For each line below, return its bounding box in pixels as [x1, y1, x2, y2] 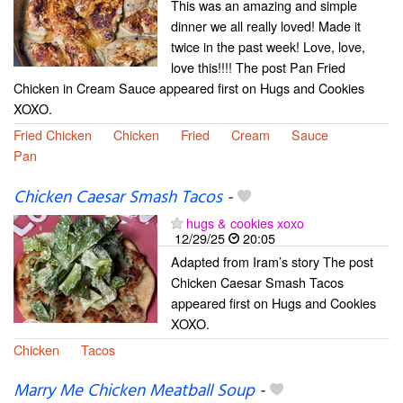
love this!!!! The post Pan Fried [171, 58, 345, 77]
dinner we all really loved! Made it [171, 16, 361, 36]
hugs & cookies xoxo [186, 212, 304, 232]
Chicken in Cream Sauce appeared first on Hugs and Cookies [13, 78, 364, 98]
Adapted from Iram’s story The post [171, 251, 373, 271]
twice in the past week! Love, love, [171, 37, 365, 57]
